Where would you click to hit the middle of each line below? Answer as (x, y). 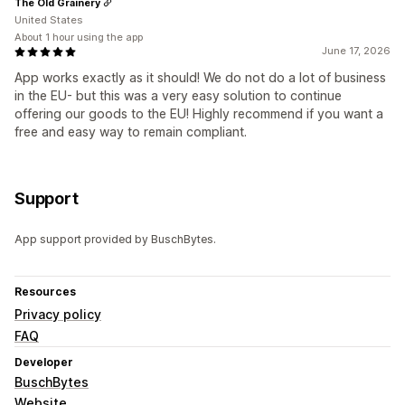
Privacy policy (58, 315)
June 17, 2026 (356, 51)
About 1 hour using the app (79, 38)
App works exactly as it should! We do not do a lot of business (200, 78)
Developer (44, 363)
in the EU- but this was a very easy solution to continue (178, 96)
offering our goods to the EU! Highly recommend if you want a (199, 114)
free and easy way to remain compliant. (131, 132)
